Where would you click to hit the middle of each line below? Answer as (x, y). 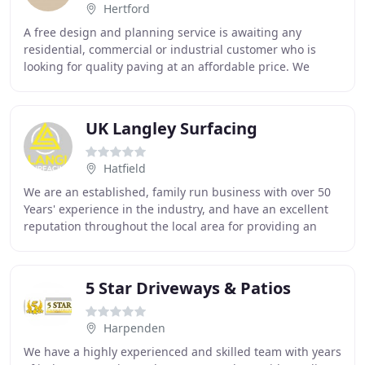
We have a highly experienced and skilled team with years (182, 352)
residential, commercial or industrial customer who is (170, 49)
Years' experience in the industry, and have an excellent (176, 209)
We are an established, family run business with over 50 (177, 192)
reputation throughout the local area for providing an (170, 226)
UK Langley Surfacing (172, 128)
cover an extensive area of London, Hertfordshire (157, 84)
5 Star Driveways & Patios (188, 288)
